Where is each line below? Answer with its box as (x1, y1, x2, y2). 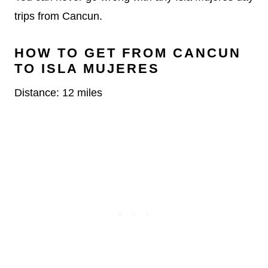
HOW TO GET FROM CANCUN (14, 45, 241, 60)
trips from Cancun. (14, 10, 102, 22)
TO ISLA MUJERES (14, 60, 160, 76)
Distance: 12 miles (14, 86, 102, 99)
